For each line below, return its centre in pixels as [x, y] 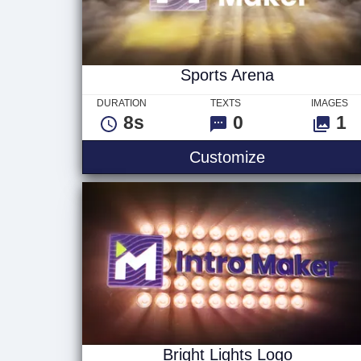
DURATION [122, 103]
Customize [227, 157]
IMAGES [329, 103]
